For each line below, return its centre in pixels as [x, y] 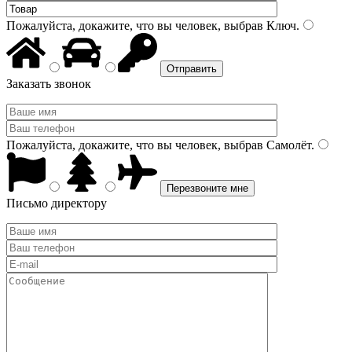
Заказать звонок [49, 84]
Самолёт [287, 145]
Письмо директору [57, 203]
